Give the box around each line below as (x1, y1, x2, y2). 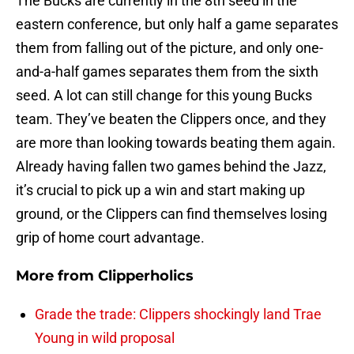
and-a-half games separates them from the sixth (16, 63, 318, 81)
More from (16, 267, 98, 285)
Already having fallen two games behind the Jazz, (16, 158, 326, 175)
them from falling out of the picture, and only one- (16, 40, 323, 57)
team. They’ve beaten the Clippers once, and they (16, 111, 326, 128)
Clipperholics (98, 267, 194, 285)
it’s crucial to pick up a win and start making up (16, 182, 305, 199)
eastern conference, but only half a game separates (16, 16, 338, 33)
